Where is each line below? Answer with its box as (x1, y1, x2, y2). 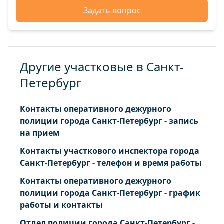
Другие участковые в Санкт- (20, 58, 184, 75)
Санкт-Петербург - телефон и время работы (20, 157, 202, 168)
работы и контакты (20, 199, 103, 210)
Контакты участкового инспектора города (20, 145, 199, 156)
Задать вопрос (83, 5, 141, 16)
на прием (20, 127, 60, 138)
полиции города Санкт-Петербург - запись (20, 115, 198, 126)
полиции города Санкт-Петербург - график (20, 187, 200, 198)
